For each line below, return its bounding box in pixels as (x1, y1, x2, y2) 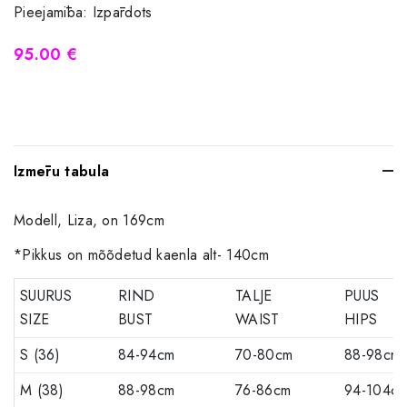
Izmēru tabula (14, 160, 110, 182)
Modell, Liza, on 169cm (14, 209, 170, 231)
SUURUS (20, 284, 72, 306)
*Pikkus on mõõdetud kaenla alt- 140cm (14, 243, 269, 265)
